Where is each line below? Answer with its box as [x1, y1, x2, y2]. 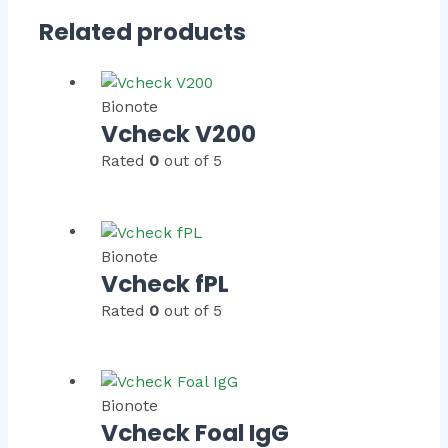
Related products [39, 15, 247, 48]
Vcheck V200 [101, 117, 257, 150]
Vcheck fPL [101, 267, 230, 300]
